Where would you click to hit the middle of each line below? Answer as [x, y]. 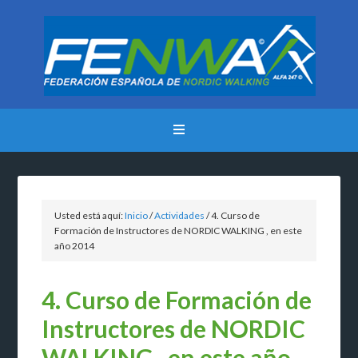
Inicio [137, 215]
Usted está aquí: [90, 215]
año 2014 [75, 246]
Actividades [180, 215]
